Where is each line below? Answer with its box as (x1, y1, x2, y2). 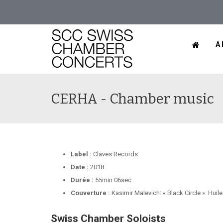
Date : (71, 163, 89, 171)
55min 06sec (94, 176, 131, 184)
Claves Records (92, 150, 138, 158)
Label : (71, 150, 92, 158)
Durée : (71, 176, 94, 184)
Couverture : (71, 189, 110, 197)
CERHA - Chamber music (51, 91, 214, 107)
